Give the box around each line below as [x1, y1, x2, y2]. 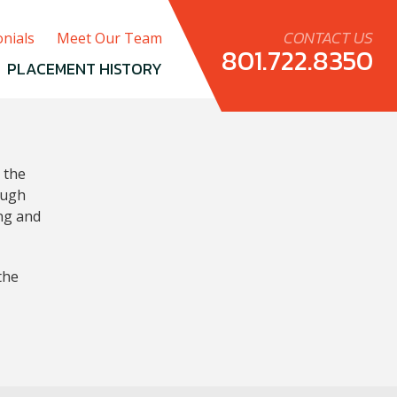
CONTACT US [284, 26, 373, 50]
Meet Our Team [57, 28, 162, 48]
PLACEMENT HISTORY [7, 57, 162, 81]
